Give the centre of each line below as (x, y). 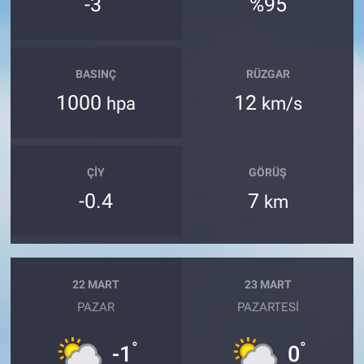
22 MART (96, 285)
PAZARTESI (268, 307)
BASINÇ (96, 74)
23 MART (268, 285)
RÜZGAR (268, 74)
